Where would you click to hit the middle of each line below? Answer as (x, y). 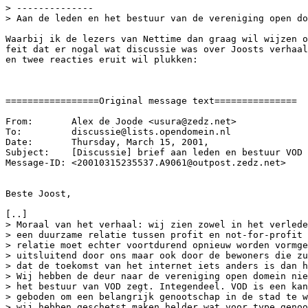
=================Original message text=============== (151, 101)
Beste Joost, (38, 194)
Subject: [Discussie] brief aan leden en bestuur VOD (154, 152)
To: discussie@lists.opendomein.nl (118, 132)
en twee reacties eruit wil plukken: (102, 59)
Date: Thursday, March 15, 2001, (110, 142)
